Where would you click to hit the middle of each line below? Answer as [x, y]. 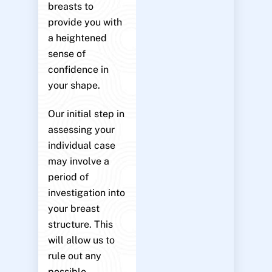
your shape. [74, 86]
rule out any [74, 256]
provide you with [85, 22]
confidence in [78, 70]
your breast [73, 208]
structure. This [80, 224]
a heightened [77, 38]
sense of [66, 54]
